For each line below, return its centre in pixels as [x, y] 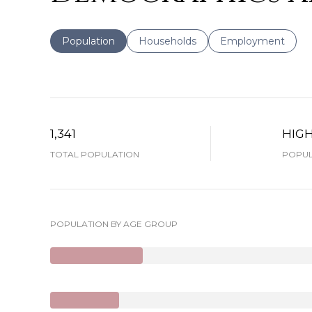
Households [167, 41]
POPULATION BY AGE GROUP [114, 224]
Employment [252, 41]
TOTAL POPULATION [95, 154]
